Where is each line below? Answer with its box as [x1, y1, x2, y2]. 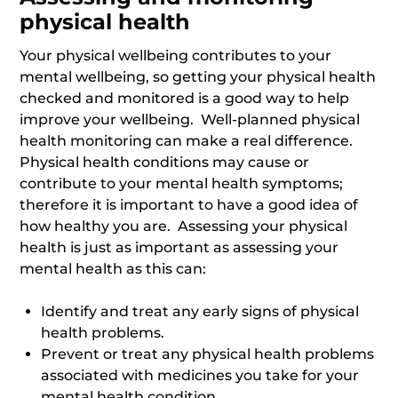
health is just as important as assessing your [20, 239, 339, 256]
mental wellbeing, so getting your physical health [20, 68, 377, 85]
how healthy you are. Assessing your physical [20, 218, 348, 235]
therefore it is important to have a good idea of [20, 196, 359, 213]
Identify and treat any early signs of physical [41, 303, 360, 320]
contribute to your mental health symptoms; [20, 175, 344, 192]
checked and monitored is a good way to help [20, 90, 350, 107]
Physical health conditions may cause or [20, 154, 310, 171]
